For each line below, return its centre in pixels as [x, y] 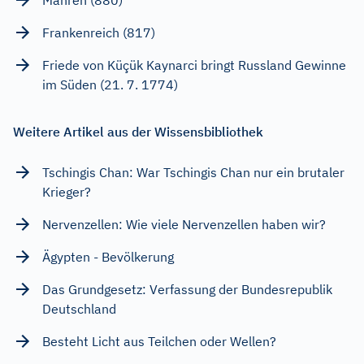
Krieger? [67, 191]
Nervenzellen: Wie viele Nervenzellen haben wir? [184, 224]
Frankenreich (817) [99, 32]
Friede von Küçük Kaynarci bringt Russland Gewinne [194, 65]
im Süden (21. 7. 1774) [110, 84]
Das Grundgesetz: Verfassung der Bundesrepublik [187, 289]
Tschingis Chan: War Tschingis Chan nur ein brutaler [193, 172]
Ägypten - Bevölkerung [108, 256]
